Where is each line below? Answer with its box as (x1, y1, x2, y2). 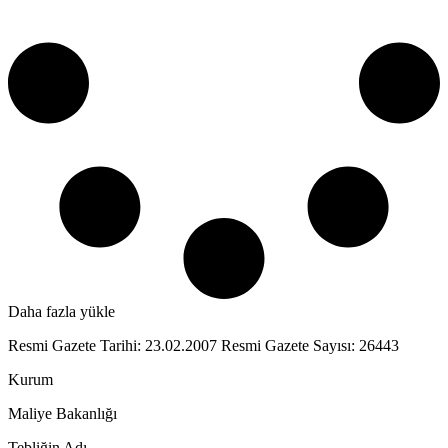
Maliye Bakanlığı (8, 404, 117, 422)
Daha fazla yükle (8, 302, 115, 320)
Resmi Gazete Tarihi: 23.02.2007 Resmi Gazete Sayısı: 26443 (8, 336, 399, 354)
